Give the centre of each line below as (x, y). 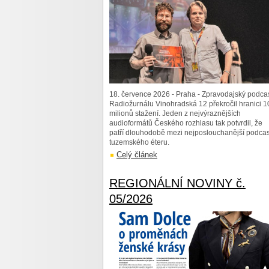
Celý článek (137, 155)
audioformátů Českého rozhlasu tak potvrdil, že (186, 123)
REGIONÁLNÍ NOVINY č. (177, 183)
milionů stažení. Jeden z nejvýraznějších (175, 113)
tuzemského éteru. (139, 142)
